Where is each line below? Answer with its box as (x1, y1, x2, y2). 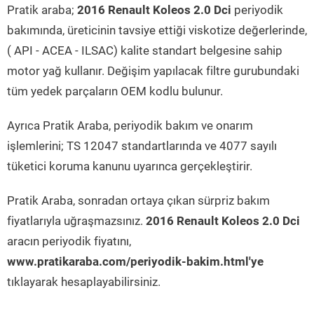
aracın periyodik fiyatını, (7, 234, 131, 248)
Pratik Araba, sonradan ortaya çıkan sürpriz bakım (7, 193, 270, 207)
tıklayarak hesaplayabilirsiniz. (7, 275, 161, 289)
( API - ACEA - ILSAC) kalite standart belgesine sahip (7, 43, 282, 57)
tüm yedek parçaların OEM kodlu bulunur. (7, 84, 223, 98)
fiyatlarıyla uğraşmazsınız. (7, 214, 146, 228)
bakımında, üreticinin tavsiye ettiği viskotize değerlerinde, (7, 23, 307, 37)
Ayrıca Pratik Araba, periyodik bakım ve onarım (7, 118, 253, 132)
